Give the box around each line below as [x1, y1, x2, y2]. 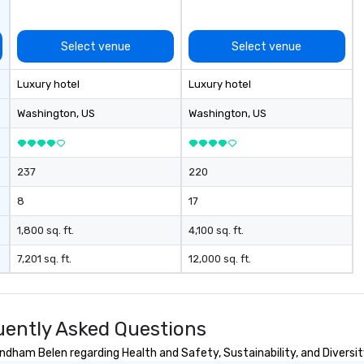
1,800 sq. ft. [17, 224, 75, 236]
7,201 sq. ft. [17, 253, 72, 265]
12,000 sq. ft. [188, 253, 251, 265]
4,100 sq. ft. [188, 224, 244, 236]
